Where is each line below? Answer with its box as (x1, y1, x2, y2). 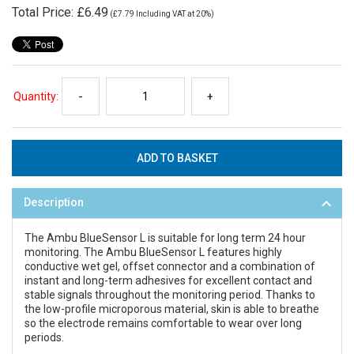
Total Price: (12, 4, 77, 20)
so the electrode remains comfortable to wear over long (24, 316, 302, 330)
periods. (24, 330, 64, 344)
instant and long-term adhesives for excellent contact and (24, 273, 312, 287)
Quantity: (13, 89, 58, 103)
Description (24, 195, 84, 209)
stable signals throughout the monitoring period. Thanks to (24, 288, 315, 301)
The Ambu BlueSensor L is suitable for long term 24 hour (24, 231, 306, 244)
